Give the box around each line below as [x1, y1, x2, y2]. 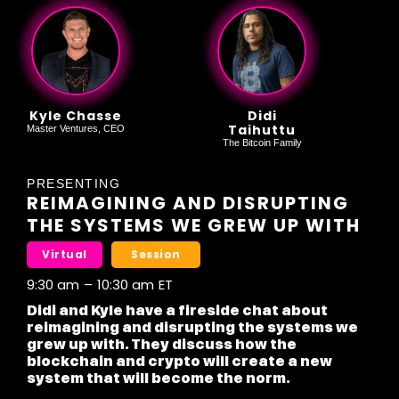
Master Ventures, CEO [27, 123, 125, 134]
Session [131, 247, 181, 263]
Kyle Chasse [29, 107, 122, 126]
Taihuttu [228, 121, 296, 140]
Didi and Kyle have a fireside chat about [27, 302, 328, 320]
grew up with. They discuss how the [27, 336, 297, 354]
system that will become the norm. [27, 370, 290, 387]
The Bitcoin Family [222, 137, 302, 149]
